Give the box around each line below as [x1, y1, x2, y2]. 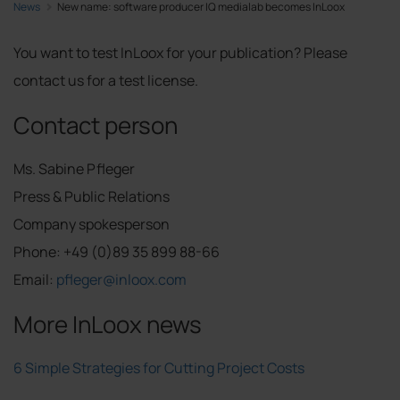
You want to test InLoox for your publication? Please [13, 42, 347, 62]
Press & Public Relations [13, 186, 170, 206]
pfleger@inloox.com [56, 269, 187, 289]
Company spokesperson [13, 213, 170, 234]
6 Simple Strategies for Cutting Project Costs [13, 357, 304, 378]
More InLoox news [13, 307, 202, 340]
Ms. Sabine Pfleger [13, 158, 135, 179]
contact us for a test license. [13, 70, 198, 90]
